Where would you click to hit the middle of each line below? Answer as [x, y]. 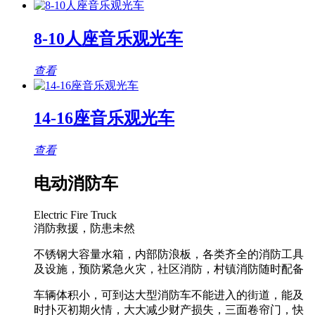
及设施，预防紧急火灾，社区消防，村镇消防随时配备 [169, 269]
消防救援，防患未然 [84, 229]
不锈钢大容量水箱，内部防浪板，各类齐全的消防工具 [169, 255]
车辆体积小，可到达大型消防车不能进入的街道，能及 [169, 295]
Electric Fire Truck [75, 215]
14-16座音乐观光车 [104, 118]
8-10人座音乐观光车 [108, 38]
